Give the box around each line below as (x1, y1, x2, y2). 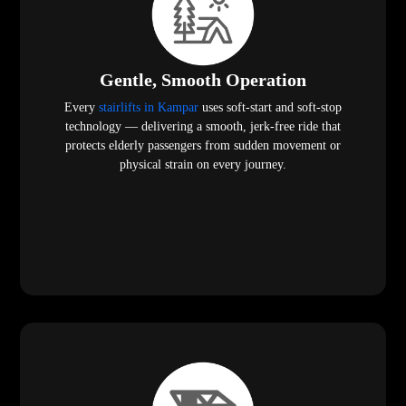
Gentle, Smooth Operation (100, 70, 306, 91)
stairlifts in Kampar (99, 101, 198, 115)
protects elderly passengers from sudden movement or (65, 139, 341, 153)
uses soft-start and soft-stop (198, 101, 342, 115)
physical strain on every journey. (120, 158, 286, 172)
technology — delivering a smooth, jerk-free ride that (65, 120, 341, 134)
